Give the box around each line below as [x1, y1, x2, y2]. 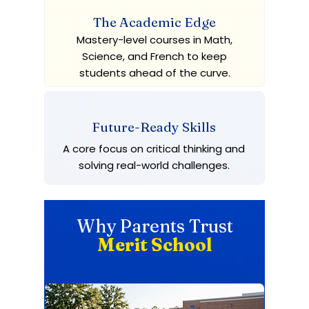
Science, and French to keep [82, 49, 227, 63]
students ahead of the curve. [79, 66, 230, 80]
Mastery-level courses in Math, [77, 32, 232, 47]
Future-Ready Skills [92, 119, 216, 135]
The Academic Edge [93, 14, 216, 30]
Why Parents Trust [76, 215, 233, 237]
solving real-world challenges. [78, 158, 230, 172]
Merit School [97, 234, 212, 256]
